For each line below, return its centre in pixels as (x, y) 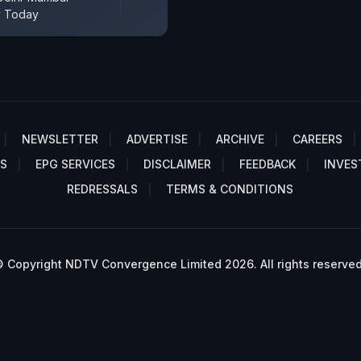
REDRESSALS (102, 189)
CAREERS (317, 139)
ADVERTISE (157, 139)
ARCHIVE (240, 139)
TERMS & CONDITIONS (229, 189)
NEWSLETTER (60, 139)
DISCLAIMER (177, 164)
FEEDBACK (268, 164)
